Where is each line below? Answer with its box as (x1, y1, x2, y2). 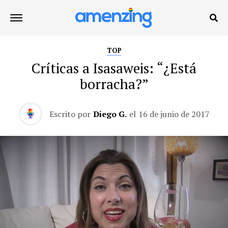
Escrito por (49, 108, 91, 120)
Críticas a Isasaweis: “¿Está (32, 59, 196, 77)
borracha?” (79, 75, 149, 93)
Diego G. (93, 108, 127, 120)
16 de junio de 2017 (138, 108, 210, 120)
